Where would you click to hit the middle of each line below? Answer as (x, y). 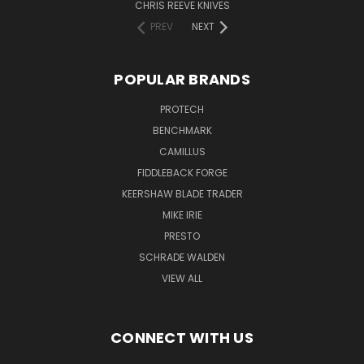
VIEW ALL (182, 279)
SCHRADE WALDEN (182, 258)
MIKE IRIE (182, 215)
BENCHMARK (182, 131)
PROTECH (182, 110)
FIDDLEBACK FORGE (182, 173)
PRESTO (182, 236)
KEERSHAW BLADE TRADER (182, 194)
